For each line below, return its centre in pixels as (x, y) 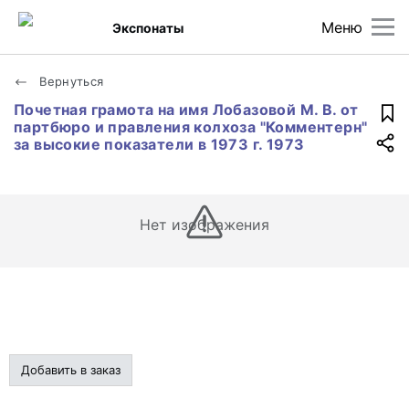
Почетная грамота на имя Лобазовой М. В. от (186, 110)
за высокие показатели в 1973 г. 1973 (159, 144)
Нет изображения (204, 225)
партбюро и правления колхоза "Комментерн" (191, 127)
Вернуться (70, 81)
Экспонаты (148, 27)
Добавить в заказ (71, 370)
